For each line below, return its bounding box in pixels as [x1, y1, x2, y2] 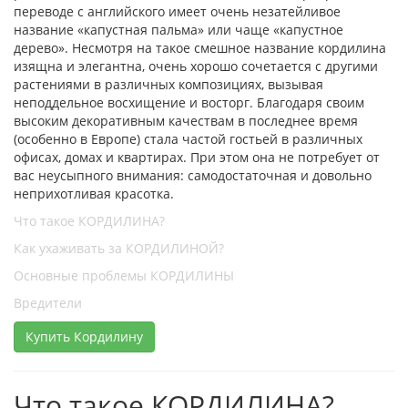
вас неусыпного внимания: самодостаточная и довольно [14, 166, 372, 184]
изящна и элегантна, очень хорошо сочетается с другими [14, 56, 378, 75]
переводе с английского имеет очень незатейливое [14, 2, 341, 20]
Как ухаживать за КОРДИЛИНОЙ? [14, 239, 224, 257]
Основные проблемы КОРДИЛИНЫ [14, 266, 234, 284]
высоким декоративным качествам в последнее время [14, 111, 358, 129]
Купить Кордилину [25, 327, 143, 345]
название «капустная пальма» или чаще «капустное [14, 20, 343, 38]
